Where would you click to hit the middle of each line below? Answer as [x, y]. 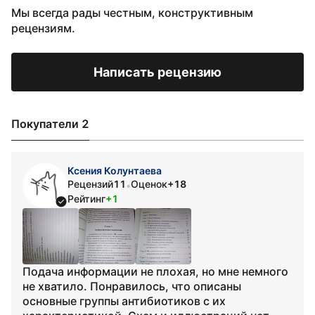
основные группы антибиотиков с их [124, 301]
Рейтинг [86, 199]
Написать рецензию [157, 72]
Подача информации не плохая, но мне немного [155, 271]
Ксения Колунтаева [115, 171]
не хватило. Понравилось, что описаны [132, 286]
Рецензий [90, 184]
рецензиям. [43, 28]
